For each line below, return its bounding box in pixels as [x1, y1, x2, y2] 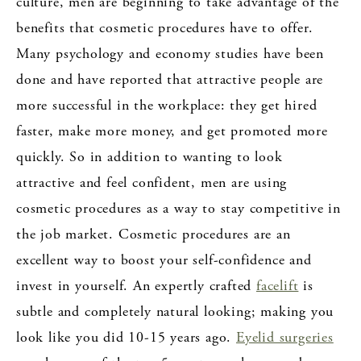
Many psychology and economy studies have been [16, 44, 324, 63]
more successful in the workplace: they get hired [16, 95, 317, 114]
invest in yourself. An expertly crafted [16, 276, 256, 295]
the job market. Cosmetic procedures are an [16, 224, 291, 243]
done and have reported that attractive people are [16, 69, 324, 89]
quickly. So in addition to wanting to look [16, 147, 283, 166]
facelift [256, 276, 299, 295]
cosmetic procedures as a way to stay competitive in [16, 198, 341, 218]
